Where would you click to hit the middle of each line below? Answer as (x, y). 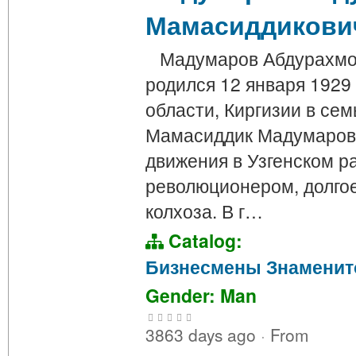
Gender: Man (201, 296)
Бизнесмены (203, 267)
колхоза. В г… (204, 211)
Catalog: (203, 241)
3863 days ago (203, 335)
